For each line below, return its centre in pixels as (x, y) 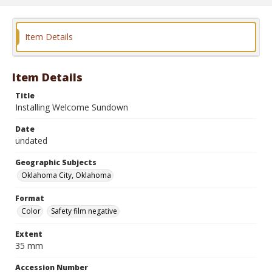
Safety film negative (84, 211)
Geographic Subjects (56, 162)
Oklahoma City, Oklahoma (66, 175)
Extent (29, 234)
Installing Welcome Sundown (72, 107)
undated (31, 141)
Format (30, 198)
